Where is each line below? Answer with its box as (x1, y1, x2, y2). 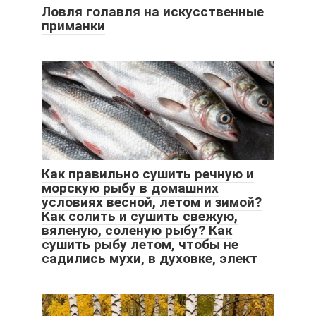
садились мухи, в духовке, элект (42, 250, 257, 267)
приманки (42, 17, 105, 34)
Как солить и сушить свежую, (42, 207, 238, 224)
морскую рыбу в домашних (42, 179, 219, 196)
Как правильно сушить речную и (42, 165, 254, 182)
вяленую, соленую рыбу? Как (42, 221, 232, 238)
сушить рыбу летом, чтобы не (42, 236, 238, 253)
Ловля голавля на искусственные (42, 3, 264, 20)
